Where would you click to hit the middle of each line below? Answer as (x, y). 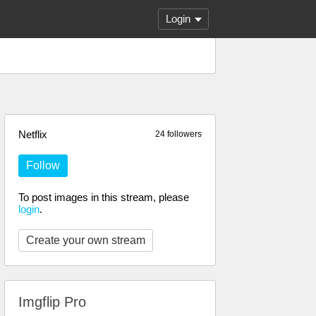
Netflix (33, 134)
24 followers (178, 134)
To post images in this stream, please (104, 197)
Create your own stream (86, 240)
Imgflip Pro (52, 302)
